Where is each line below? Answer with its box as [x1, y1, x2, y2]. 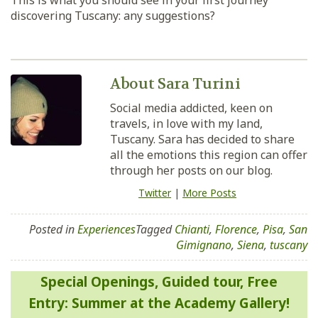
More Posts [182, 186, 236, 200]
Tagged [136, 221, 175, 238]
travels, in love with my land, [110, 116, 263, 132]
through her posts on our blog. [110, 163, 273, 179]
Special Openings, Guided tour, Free [40, 273, 278, 292]
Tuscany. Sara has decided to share [110, 131, 295, 148]
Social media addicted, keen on [110, 100, 273, 116]
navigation [10, 278, 114, 304]
